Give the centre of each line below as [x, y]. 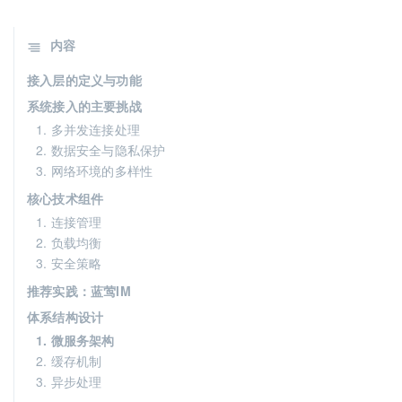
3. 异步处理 [69, 381]
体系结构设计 [66, 317]
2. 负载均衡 [69, 242]
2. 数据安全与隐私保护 [101, 150]
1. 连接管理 [69, 222]
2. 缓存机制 [69, 361]
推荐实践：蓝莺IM [79, 291]
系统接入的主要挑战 [84, 106]
